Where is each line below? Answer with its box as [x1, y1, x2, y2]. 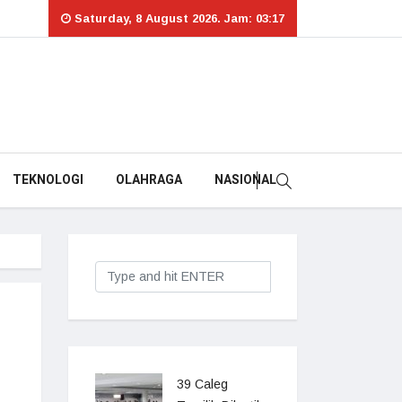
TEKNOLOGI [12, 170, 83, 189]
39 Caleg [177, 377, 228, 391]
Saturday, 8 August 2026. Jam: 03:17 [71, 12, 284, 25]
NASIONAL [214, 170, 276, 189]
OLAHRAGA [115, 170, 182, 189]
